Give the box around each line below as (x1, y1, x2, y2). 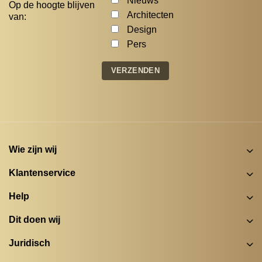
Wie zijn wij (9, 144, 57, 154)
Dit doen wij (9, 214, 60, 225)
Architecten (127, 9, 174, 20)
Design (127, 24, 157, 35)
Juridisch (9, 237, 50, 248)
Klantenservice (9, 167, 75, 178)
